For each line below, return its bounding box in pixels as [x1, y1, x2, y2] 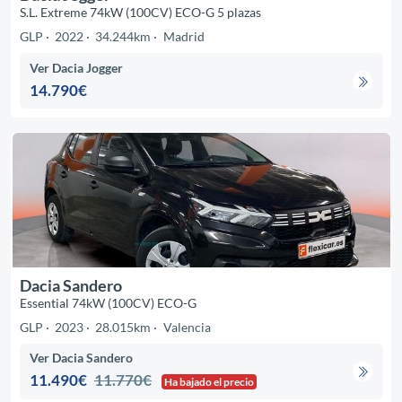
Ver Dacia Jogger [30, 59, 124, 75]
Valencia [162, 319, 211, 335]
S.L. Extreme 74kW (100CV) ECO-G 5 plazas [19, 4, 261, 21]
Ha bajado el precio [164, 375, 255, 389]
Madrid [162, 29, 205, 45]
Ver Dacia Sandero [30, 350, 134, 366]
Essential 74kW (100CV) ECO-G [19, 294, 197, 310]
